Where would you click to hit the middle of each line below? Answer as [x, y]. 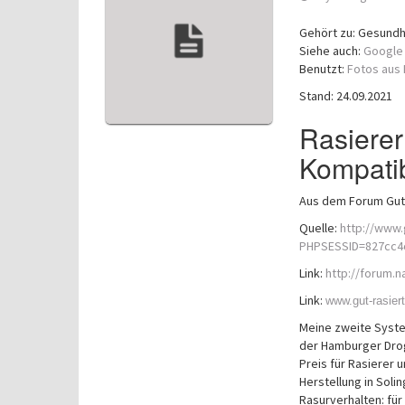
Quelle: [319, 228]
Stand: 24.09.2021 [345, 96]
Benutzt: [323, 69]
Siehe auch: [331, 51]
